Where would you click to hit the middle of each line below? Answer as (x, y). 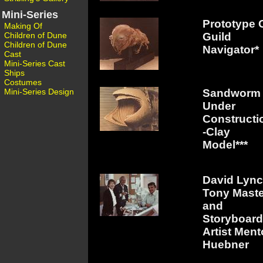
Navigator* (231, 50)
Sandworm (232, 93)
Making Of (23, 26)
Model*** (225, 145)
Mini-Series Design (39, 92)
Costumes (23, 82)
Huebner (226, 244)
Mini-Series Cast (35, 63)
